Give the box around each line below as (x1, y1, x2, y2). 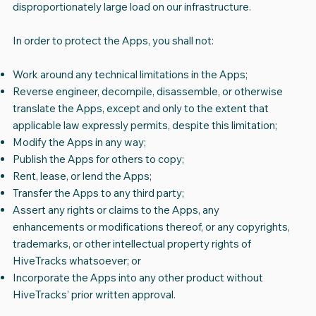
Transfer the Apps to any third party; (12, 186, 184, 200)
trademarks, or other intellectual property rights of (12, 237, 251, 251)
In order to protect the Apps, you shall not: (12, 34, 214, 48)
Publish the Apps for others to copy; (12, 152, 184, 166)
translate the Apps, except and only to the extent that (12, 102, 269, 116)
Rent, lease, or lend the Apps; (12, 169, 152, 183)
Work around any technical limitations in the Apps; (12, 68, 248, 82)
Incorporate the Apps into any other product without (12, 271, 263, 285)
